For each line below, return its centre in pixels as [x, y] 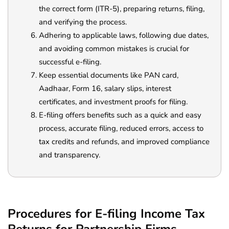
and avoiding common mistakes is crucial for [114, 49]
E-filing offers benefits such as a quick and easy [120, 115]
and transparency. [70, 155]
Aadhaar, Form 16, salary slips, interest [105, 89]
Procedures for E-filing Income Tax [106, 214]
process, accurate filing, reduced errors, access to [121, 129]
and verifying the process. [83, 22]
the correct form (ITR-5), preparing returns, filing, [122, 9]
